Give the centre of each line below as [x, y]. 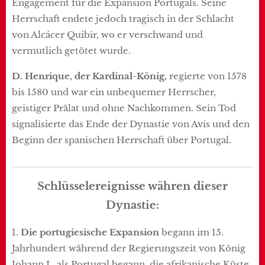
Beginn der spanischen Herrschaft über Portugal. [122, 140]
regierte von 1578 [208, 76]
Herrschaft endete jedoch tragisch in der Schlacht [123, 18]
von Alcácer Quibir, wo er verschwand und [107, 34]
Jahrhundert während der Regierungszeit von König [129, 248]
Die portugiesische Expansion [91, 232]
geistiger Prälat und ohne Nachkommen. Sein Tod [124, 108]
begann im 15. [193, 232]
